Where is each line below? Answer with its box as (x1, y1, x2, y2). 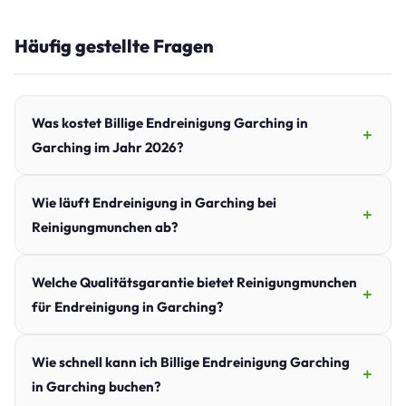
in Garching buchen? (32, 377, 160, 395)
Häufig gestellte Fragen (14, 34, 214, 57)
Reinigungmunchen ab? (32, 217, 178, 236)
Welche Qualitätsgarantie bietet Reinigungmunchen (32, 273, 357, 291)
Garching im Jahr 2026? (32, 138, 183, 156)
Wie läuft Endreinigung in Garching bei (32, 193, 276, 211)
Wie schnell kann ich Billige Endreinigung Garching (32, 353, 350, 371)
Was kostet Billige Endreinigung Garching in (32, 113, 308, 131)
